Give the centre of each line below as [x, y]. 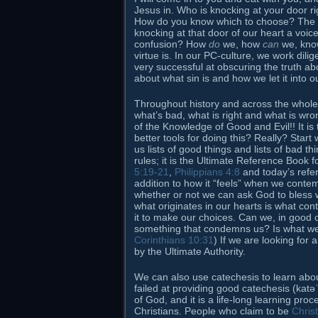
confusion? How [171, 44]
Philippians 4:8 [207, 172]
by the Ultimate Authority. [190, 252]
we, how [241, 44]
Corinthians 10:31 [174, 240]
